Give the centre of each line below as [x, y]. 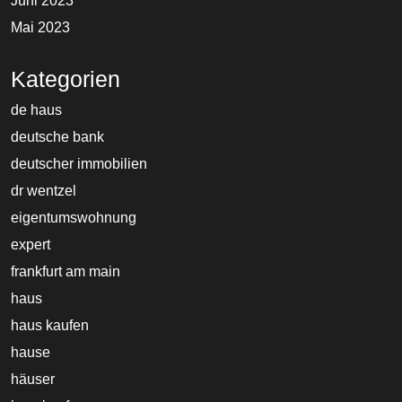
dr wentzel [44, 191]
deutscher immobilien [79, 164]
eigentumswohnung [74, 218]
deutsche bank [57, 137]
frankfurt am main [66, 272]
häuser [33, 380]
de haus [36, 110]
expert [31, 245]
